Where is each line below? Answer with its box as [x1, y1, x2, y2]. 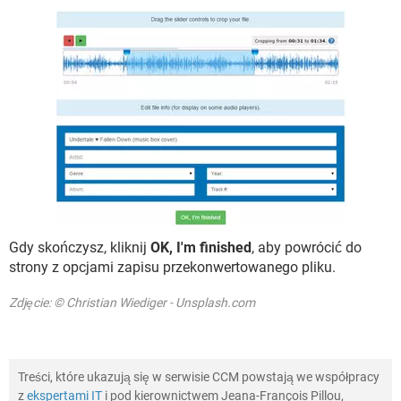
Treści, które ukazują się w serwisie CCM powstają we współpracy [18, 369, 380, 384]
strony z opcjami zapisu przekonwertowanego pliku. [9, 258, 336, 276]
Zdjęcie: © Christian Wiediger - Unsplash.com [9, 294, 255, 310]
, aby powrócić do [252, 238, 362, 256]
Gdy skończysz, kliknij [9, 238, 150, 256]
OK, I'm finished [150, 238, 252, 256]
